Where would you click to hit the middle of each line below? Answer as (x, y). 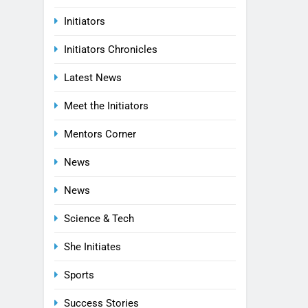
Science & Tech (99, 218)
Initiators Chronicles (111, 49)
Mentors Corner (100, 134)
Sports (79, 275)
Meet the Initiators (106, 106)
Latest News (93, 77)
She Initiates (92, 246)
